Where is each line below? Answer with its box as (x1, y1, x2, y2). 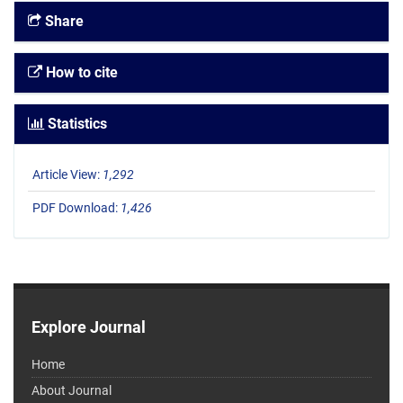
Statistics (44, 115, 107, 133)
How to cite (42, 64, 118, 82)
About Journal (31, 383, 112, 399)
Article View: (32, 167, 103, 183)
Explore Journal (31, 318, 146, 337)
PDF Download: (32, 201, 121, 216)
